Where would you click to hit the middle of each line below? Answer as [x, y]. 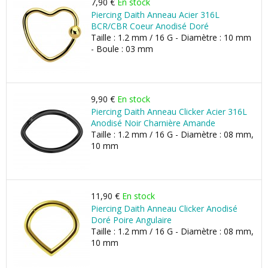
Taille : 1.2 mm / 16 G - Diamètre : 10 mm [171, 37]
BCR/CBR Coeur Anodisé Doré [150, 26]
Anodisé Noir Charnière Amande [153, 123]
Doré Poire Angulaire [131, 220]
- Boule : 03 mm [122, 49]
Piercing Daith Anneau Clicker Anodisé [164, 208]
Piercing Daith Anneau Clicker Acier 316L [169, 112]
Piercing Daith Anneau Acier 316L [155, 15]
